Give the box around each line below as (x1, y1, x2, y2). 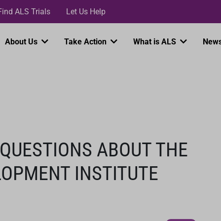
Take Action (64, 37, 109, 46)
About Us (5, 37, 40, 46)
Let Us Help (66, 6, 106, 16)
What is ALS (133, 37, 179, 46)
